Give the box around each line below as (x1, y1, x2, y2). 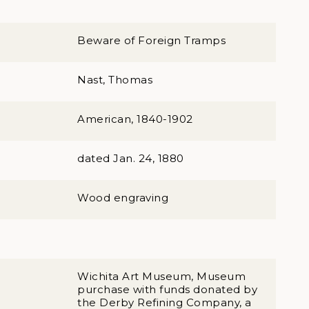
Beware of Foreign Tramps (77, 34, 226, 47)
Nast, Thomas (77, 73, 152, 86)
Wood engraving (77, 191, 168, 204)
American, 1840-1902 (77, 112, 193, 126)
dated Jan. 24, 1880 (77, 152, 184, 165)
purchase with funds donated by (77, 283, 257, 296)
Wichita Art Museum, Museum (77, 270, 246, 283)
